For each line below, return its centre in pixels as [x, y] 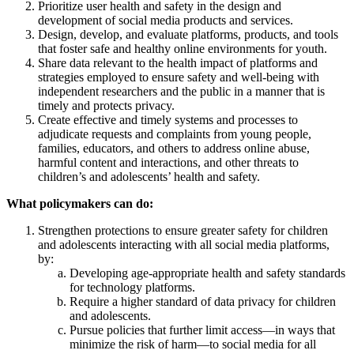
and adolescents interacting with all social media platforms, [184, 244]
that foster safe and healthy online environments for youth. [183, 48]
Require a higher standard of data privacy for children [203, 301]
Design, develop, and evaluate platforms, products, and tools [188, 34]
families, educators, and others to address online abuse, [174, 148]
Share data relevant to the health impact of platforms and [178, 62]
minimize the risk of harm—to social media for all [193, 344]
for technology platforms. [132, 287]
